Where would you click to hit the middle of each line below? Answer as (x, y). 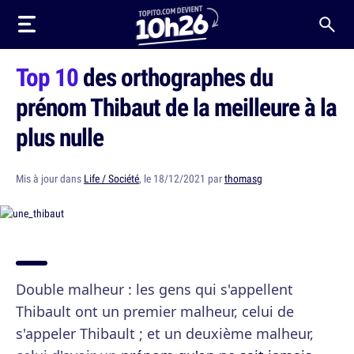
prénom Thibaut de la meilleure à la (176, 107)
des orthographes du (175, 77)
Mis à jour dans (50, 179)
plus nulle (60, 137)
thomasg (243, 179)
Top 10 (47, 77)
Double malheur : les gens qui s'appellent (154, 289)
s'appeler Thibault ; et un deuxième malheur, (165, 333)
